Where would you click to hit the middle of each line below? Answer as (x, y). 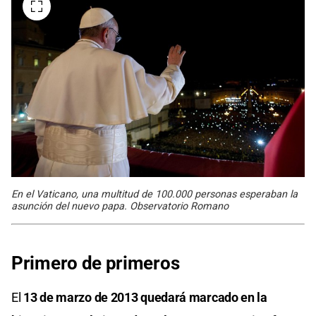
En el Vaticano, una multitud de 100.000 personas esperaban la (154, 195)
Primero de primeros (96, 263)
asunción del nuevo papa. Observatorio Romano (120, 207)
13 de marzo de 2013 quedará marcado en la (145, 298)
